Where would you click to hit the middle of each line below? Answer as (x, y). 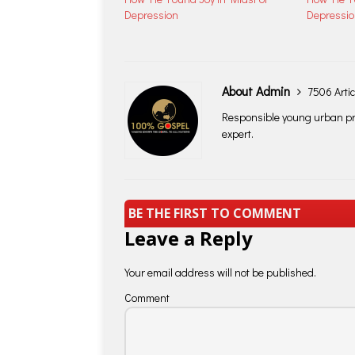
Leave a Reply (189, 238)
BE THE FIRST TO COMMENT (215, 214)
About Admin (258, 91)
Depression (151, 15)
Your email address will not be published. (220, 272)
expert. (238, 134)
